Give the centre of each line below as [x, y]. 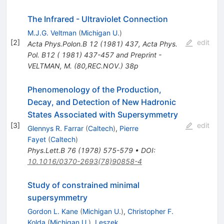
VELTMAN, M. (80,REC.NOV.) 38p [83, 66]
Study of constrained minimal [83, 185]
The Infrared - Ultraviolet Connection [97, 19]
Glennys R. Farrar [55, 128]
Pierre [129, 128]
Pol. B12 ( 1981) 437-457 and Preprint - [94, 55]
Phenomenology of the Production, [94, 90]
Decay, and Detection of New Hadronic [101, 102]
